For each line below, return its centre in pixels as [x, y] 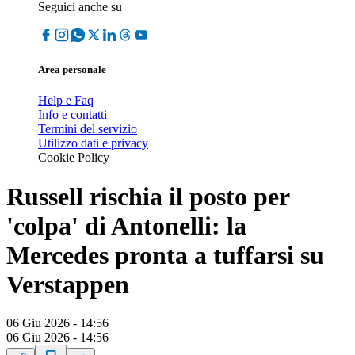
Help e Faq [66, 101]
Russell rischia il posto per [148, 196]
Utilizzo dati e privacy [93, 143]
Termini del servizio [88, 129]
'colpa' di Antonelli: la [126, 225]
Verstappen [68, 284]
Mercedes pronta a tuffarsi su [165, 255]
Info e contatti [73, 115]
